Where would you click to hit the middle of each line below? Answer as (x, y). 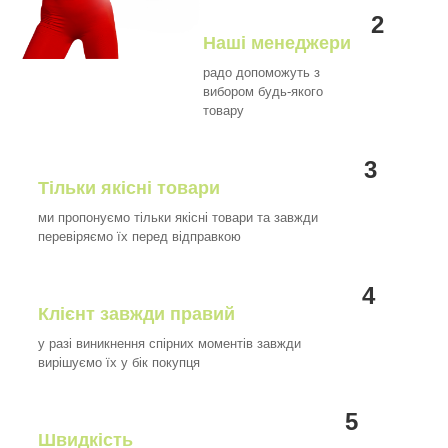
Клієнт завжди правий (136, 314)
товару (226, 111)
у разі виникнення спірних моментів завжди (169, 344)
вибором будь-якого (263, 92)
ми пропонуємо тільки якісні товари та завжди (178, 218)
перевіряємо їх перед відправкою (139, 237)
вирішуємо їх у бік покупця (121, 363)
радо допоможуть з (262, 73)
